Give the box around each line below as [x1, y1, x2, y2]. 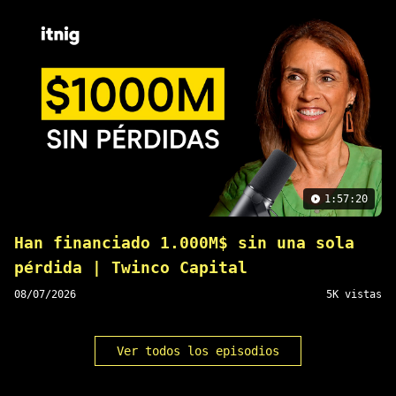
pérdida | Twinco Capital [14, 258, 247, 278]
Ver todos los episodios [117, 344, 279, 359]
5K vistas [326, 288, 382, 301]
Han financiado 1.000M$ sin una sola [14, 233, 354, 253]
